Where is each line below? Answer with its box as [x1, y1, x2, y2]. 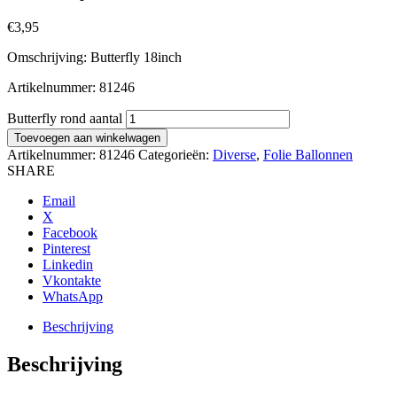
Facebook [43, 225, 97, 241]
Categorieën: [138, 147, 213, 163]
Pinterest [43, 241, 90, 257]
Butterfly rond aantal [7, 111, 122, 127]
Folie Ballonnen [263, 147, 353, 163]
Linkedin [43, 257, 93, 273]
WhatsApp [43, 289, 103, 305]
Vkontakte [43, 273, 101, 289]
